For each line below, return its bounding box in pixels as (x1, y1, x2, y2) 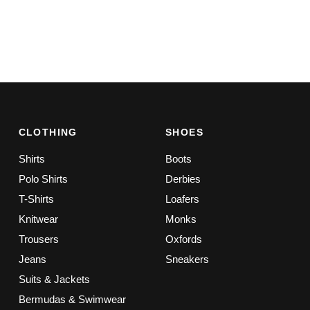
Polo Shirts (18, 173, 68, 185)
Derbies (165, 173, 201, 185)
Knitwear (18, 213, 58, 225)
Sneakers (165, 253, 209, 265)
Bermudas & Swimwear (18, 293, 126, 305)
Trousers (18, 233, 59, 245)
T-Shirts (18, 193, 54, 205)
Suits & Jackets (18, 273, 90, 285)
